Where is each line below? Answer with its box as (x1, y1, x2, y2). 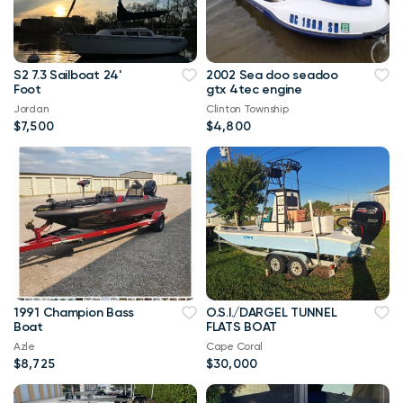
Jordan (13, 102, 49, 115)
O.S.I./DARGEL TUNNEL (206, 305, 337, 320)
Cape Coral (206, 340, 264, 353)
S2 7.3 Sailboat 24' (13, 67, 121, 83)
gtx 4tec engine (206, 81, 302, 97)
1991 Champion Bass (13, 305, 134, 320)
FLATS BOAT (206, 319, 278, 335)
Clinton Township (206, 102, 289, 115)
